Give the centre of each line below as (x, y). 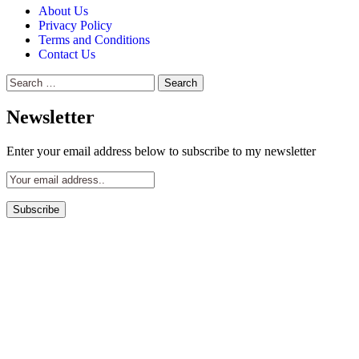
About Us (63, 10)
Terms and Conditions (94, 39)
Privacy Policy (75, 25)
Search (23, 80)
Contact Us (67, 54)
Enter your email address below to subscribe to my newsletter (161, 151)
